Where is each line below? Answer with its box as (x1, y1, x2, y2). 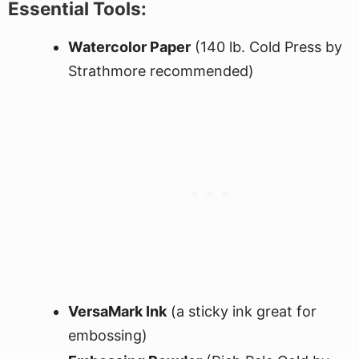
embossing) (68, 327, 147, 344)
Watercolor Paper (68, 38, 191, 55)
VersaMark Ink (68, 303, 167, 320)
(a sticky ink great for (167, 303, 317, 320)
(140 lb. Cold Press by (191, 38, 342, 55)
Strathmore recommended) (68, 63, 254, 79)
